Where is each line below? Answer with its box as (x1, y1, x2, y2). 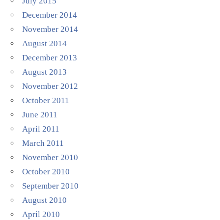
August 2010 (22, 195, 67, 205)
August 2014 (22, 39, 67, 48)
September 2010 (22, 181, 79, 191)
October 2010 (22, 167, 70, 176)
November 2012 (22, 82, 79, 91)
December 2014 (22, 10, 78, 20)
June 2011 (22, 110, 58, 119)
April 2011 (22, 124, 60, 134)
